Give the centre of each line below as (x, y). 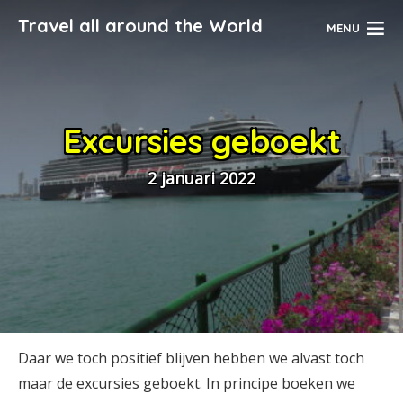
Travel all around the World (140, 26)
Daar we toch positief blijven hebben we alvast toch (191, 358)
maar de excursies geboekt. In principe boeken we (187, 383)
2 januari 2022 (201, 178)
